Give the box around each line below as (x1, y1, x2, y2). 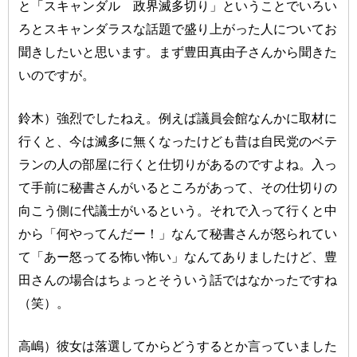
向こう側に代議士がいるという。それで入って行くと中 (18, 203, 338, 218)
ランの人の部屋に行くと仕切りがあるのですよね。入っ (18, 157, 338, 172)
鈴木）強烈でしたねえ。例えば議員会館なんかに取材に (18, 111, 338, 126)
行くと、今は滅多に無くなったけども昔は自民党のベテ (18, 134, 338, 149)
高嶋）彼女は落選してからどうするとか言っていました (18, 339, 338, 354)
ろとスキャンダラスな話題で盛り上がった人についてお (18, 22, 338, 37)
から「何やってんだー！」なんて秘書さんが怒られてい (18, 226, 338, 241)
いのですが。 (18, 68, 96, 83)
